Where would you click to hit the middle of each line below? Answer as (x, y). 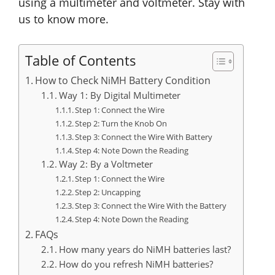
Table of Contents (81, 61)
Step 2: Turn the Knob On (121, 124)
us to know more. (64, 19)
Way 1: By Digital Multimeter (119, 95)
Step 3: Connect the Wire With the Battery (151, 206)
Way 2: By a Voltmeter (106, 164)
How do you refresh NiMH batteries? (136, 264)
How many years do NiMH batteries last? (145, 250)
